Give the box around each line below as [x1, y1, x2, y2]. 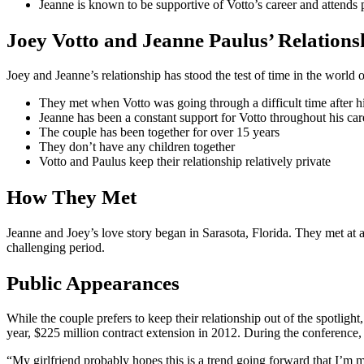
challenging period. [6, 240, 105, 254]
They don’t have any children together [39, 140, 235, 154]
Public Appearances [6, 271, 180, 294]
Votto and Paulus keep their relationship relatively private [39, 154, 331, 169]
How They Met [6, 186, 136, 209]
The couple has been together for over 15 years [39, 125, 279, 140]
